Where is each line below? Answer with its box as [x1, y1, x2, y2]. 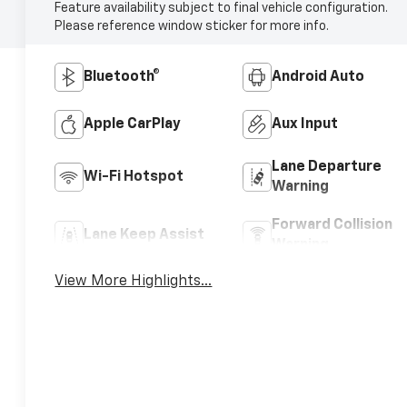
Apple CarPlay [84, 116, 182, 132]
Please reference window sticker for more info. [55, 19, 330, 33]
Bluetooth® [84, 69, 161, 84]
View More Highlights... [55, 273, 213, 289]
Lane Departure [271, 159, 382, 174]
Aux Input [271, 116, 338, 132]
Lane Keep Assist [84, 227, 205, 243]
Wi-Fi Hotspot [84, 169, 184, 184]
